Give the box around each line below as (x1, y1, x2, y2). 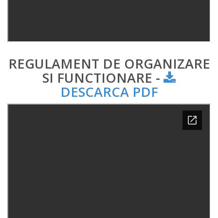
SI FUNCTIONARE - (42, 69, 163, 87)
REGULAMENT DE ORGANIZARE (8, 54, 210, 73)
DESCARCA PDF (60, 83, 158, 101)
